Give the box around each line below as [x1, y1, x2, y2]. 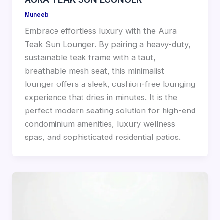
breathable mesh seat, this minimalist [24, 66, 164, 76]
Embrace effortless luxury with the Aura [24, 26, 177, 36]
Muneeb [24, 11, 49, 18]
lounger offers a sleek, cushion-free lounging [24, 79, 195, 89]
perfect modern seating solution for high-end [24, 106, 195, 116]
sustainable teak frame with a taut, [24, 53, 156, 63]
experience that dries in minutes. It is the [24, 92, 177, 103]
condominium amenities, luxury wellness [24, 119, 175, 129]
